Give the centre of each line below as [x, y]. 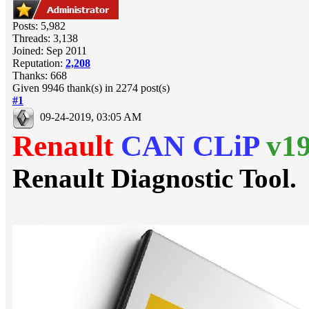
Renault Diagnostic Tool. [154, 178]
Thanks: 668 [40, 75]
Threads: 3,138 [45, 38]
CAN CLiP [190, 146]
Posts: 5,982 [39, 26]
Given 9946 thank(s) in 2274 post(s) [91, 88]
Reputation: [39, 63]
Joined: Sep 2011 [50, 50]
